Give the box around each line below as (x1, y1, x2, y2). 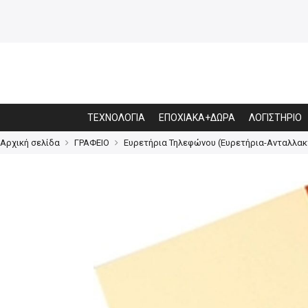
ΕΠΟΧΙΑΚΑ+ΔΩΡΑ (159, 112, 235, 123)
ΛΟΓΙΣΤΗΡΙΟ (249, 112, 302, 123)
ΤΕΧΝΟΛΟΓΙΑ (87, 112, 145, 123)
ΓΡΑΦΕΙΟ (74, 137, 109, 148)
